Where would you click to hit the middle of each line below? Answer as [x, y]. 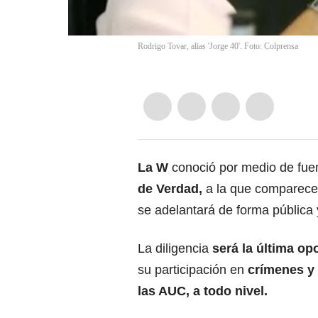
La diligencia [175, 249]
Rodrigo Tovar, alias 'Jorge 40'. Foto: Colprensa [218, 46]
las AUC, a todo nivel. [203, 291]
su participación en [191, 270]
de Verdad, [170, 189]
